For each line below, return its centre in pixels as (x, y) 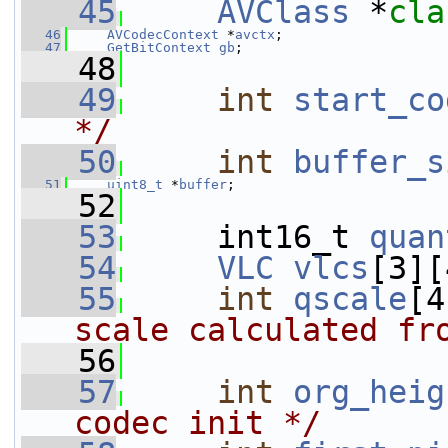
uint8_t (135, 184)
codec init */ (197, 423)
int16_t (245, 237)
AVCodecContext (163, 34)
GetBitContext (159, 47)
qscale (350, 299)
